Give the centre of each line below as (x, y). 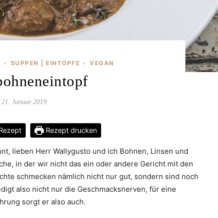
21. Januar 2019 (24, 102)
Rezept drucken (70, 130)
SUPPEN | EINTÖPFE (45, 63)
